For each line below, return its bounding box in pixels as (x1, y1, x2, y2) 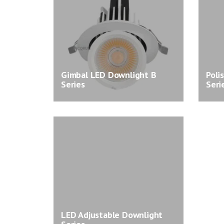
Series (61, 78, 85, 90)
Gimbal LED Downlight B (61, 69, 156, 80)
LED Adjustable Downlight (61, 209, 163, 220)
